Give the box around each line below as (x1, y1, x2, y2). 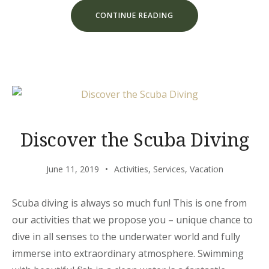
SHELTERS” (173, 60, 214, 70)
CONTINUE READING (95, 10, 174, 20)
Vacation (189, 163, 223, 175)
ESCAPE (173, 26, 201, 37)
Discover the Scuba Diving (20, 127, 249, 152)
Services (153, 163, 185, 175)
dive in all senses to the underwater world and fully (12, 230, 240, 243)
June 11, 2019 (46, 163, 99, 175)
